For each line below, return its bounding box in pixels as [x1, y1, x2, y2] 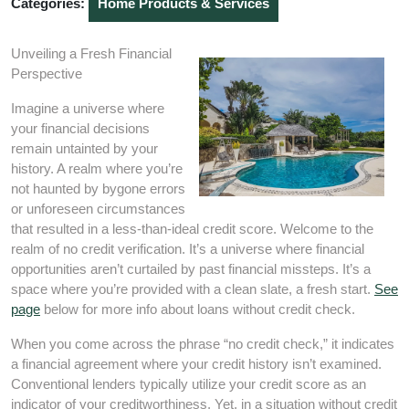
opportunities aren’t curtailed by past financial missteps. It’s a [11, 261, 371, 277]
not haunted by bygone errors [11, 181, 185, 196]
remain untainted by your [11, 141, 158, 156]
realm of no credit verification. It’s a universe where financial [11, 241, 364, 257]
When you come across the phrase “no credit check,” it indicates [11, 336, 394, 351]
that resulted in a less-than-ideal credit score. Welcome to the [11, 221, 373, 236]
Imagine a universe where [11, 100, 164, 116]
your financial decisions [11, 121, 150, 136]
